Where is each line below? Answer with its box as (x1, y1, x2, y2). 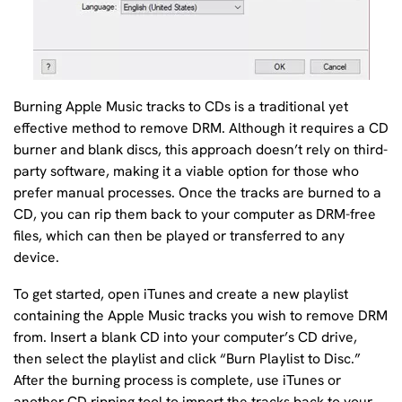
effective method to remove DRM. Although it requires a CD (13, 118, 389, 137)
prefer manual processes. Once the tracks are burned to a (13, 182, 381, 202)
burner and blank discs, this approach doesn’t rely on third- (13, 139, 388, 159)
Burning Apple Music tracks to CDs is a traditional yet (13, 96, 348, 116)
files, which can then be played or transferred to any (13, 225, 345, 245)
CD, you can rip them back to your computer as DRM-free (13, 204, 376, 223)
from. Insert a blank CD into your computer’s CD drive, (13, 328, 357, 347)
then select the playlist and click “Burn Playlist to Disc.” (13, 349, 361, 369)
